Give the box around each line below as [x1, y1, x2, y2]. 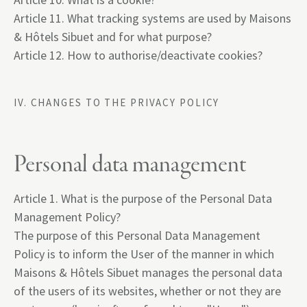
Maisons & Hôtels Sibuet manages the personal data [14, 265, 282, 280]
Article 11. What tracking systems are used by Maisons [14, 10, 291, 26]
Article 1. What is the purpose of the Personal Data [14, 191, 272, 206]
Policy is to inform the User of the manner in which [14, 246, 274, 262]
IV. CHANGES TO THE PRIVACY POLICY [14, 96, 220, 109]
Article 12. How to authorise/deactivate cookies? [14, 47, 262, 63]
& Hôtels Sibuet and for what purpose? [14, 29, 212, 45]
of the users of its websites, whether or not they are [14, 283, 281, 299]
